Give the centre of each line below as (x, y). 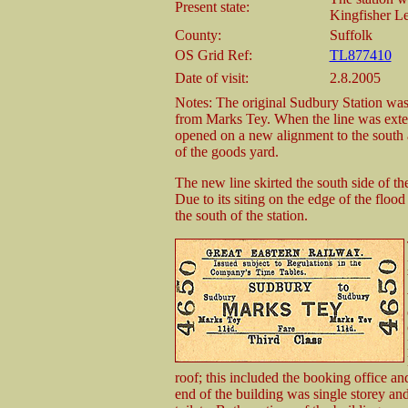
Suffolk (351, 35)
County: (198, 35)
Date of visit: (211, 78)
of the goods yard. (226, 152)
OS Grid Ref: (213, 55)
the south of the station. (241, 215)
